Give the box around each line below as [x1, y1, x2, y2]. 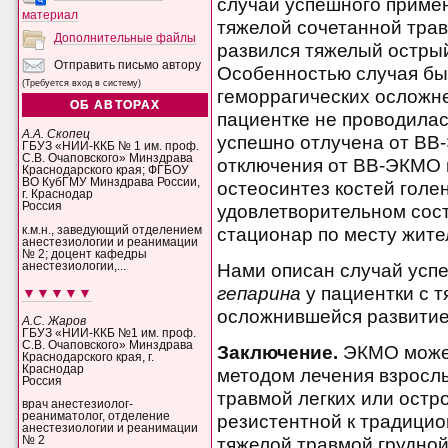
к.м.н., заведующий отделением [22, 223, 203, 236]
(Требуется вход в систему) [22, 77, 142, 88]
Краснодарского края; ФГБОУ [22, 164, 190, 177]
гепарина [217, 283, 302, 305]
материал [22, 8, 79, 21]
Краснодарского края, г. [22, 350, 155, 363]
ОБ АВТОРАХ [69, 98, 161, 111]
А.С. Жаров [22, 314, 87, 327]
